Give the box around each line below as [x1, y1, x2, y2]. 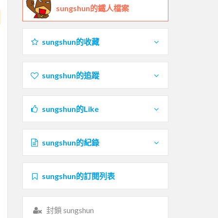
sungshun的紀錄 [41, 137, 99, 147]
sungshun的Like [41, 104, 99, 113]
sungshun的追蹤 [41, 70, 99, 80]
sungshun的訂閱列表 [41, 171, 115, 181]
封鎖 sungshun [46, 205, 94, 215]
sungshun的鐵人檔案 [56, 3, 129, 13]
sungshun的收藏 [41, 36, 99, 46]
